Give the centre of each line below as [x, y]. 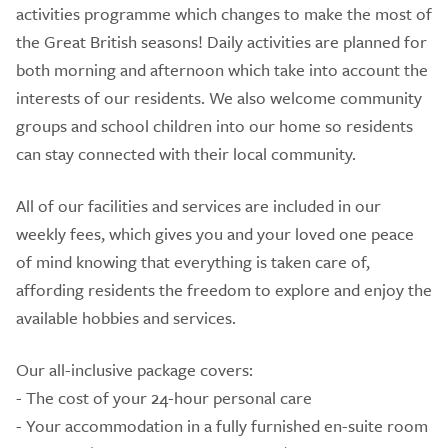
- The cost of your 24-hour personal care [164, 397]
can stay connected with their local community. [186, 153]
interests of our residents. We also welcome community [219, 97]
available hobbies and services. [126, 317]
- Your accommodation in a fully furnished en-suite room [222, 425]
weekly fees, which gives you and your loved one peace [215, 233]
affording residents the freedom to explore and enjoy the [224, 289]
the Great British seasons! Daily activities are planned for [221, 41]
